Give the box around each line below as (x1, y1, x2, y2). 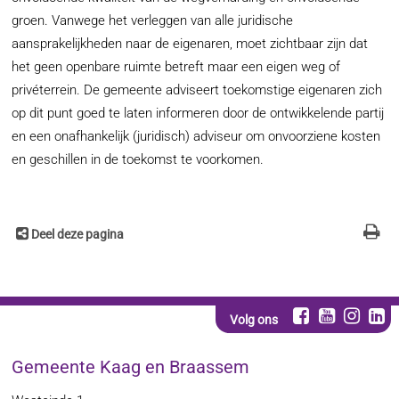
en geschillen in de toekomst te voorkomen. (12, 151, 265, 168)
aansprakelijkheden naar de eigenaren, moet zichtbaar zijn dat (12, 36, 369, 53)
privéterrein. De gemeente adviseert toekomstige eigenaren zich (12, 82, 383, 99)
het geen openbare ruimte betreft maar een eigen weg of (12, 59, 341, 76)
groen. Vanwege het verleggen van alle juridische (12, 12, 294, 29)
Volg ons (229, 312, 278, 327)
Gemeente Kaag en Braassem (12, 357, 250, 379)
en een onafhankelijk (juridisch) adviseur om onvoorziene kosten (12, 128, 381, 145)
